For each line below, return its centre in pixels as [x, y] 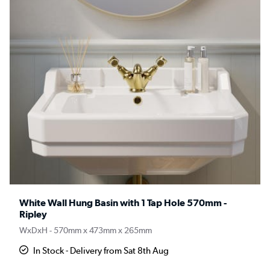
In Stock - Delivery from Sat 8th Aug [101, 251]
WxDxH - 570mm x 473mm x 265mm [86, 231]
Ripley [33, 215]
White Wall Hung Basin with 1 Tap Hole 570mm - [123, 203]
